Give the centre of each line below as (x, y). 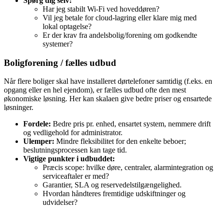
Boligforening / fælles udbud (60, 62)
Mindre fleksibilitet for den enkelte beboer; (120, 141)
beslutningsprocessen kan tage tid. (75, 150)
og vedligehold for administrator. (73, 133)
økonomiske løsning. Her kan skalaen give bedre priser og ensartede (108, 99)
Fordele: (37, 124)
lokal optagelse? (67, 26)
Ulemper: (39, 141)
